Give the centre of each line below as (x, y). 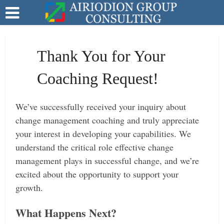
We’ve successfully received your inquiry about (101, 106)
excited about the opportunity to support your (97, 174)
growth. (29, 187)
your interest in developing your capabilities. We (103, 133)
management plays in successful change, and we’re (107, 160)
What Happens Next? (66, 213)
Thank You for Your (101, 56)
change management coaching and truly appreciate (107, 120)
